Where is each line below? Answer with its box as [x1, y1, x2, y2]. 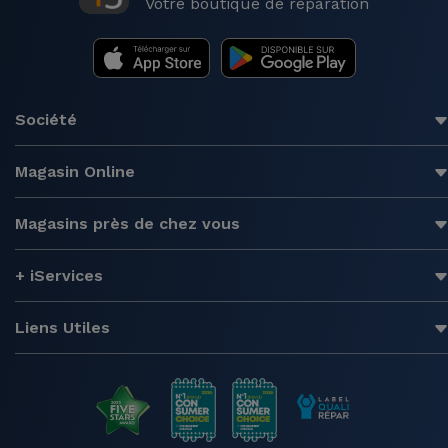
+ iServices [15, 265, 103, 285]
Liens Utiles [15, 317, 110, 337]
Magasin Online [15, 161, 135, 181]
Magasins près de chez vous [15, 213, 240, 233]
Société [15, 109, 77, 129]
